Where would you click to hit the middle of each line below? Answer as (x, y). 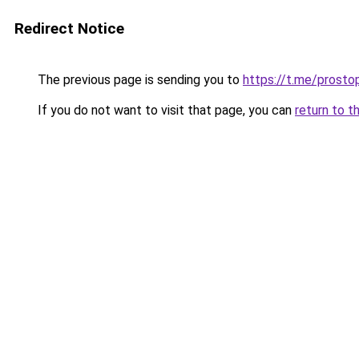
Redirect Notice (69, 28)
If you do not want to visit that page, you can (165, 110)
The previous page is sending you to (139, 80)
